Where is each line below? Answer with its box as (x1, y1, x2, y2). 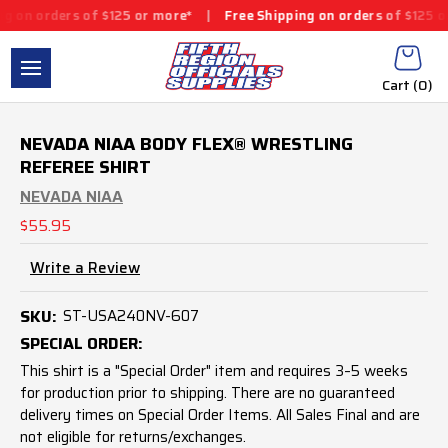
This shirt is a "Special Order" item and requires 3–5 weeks (20, 358, 408, 383)
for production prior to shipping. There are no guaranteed (20, 380, 395, 405)
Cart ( (382, 74, 418, 96)
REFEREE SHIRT (20, 152, 151, 181)
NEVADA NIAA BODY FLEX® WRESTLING (20, 129, 353, 158)
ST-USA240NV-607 (62, 303, 199, 328)
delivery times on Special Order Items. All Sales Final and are (20, 402, 420, 427)
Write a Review (30, 256, 140, 281)
